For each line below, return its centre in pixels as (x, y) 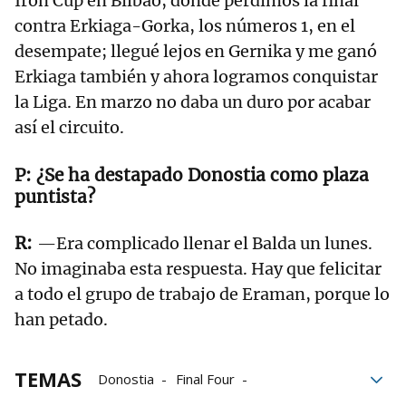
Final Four (205, 378)
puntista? (57, 196)
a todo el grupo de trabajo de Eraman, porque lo (202, 294)
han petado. (61, 319)
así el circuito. (69, 127)
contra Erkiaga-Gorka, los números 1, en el (185, 25)
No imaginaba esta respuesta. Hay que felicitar (198, 268)
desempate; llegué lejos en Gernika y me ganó (196, 51)
